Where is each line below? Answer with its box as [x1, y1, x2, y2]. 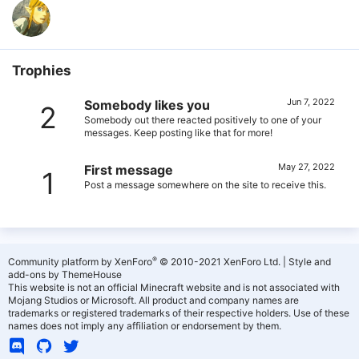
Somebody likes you [84, 96, 210, 113]
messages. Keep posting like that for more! [84, 126, 272, 139]
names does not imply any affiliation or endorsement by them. [8, 320, 281, 332]
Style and [288, 256, 331, 268]
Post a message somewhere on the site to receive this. [84, 179, 326, 192]
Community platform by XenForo [8, 256, 152, 268]
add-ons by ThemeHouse [8, 268, 122, 280]
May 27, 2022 [278, 161, 335, 173]
